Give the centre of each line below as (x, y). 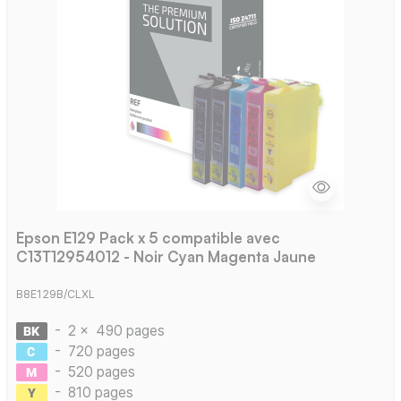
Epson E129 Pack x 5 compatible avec (148, 238)
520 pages (101, 371)
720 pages (101, 351)
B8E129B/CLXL (55, 294)
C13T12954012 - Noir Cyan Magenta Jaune (166, 257)
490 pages (130, 330)
